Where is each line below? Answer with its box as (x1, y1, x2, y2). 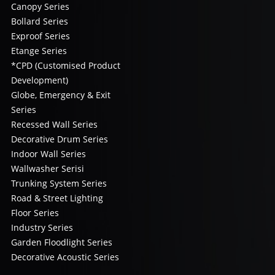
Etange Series (11, 45, 68, 57)
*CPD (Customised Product (11, 60, 121, 72)
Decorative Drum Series (11, 133, 109, 145)
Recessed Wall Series (11, 118, 98, 131)
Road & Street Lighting (11, 192, 104, 204)
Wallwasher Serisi (11, 163, 85, 175)
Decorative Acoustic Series (11, 251, 120, 263)
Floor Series (11, 207, 60, 219)
